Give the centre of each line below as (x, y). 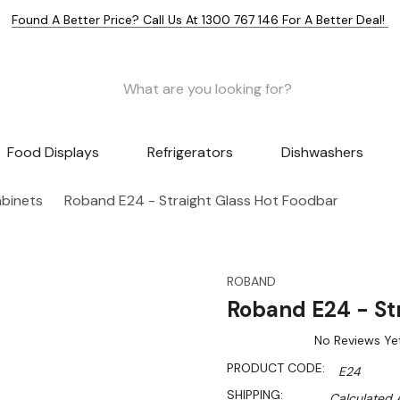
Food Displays (54, 153)
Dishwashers (322, 153)
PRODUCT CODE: (276, 368)
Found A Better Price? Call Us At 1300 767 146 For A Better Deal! (200, 20)
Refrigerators (190, 153)
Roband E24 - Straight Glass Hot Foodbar (201, 201)
